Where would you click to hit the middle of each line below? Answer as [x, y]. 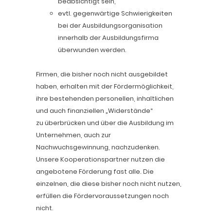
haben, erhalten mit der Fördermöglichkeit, [105, 86]
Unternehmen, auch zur [73, 135]
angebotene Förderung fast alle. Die [95, 172]
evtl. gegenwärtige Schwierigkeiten [115, 13]
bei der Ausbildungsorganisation [110, 26]
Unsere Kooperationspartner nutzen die [100, 159]
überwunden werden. [92, 50]
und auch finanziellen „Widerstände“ [94, 111]
